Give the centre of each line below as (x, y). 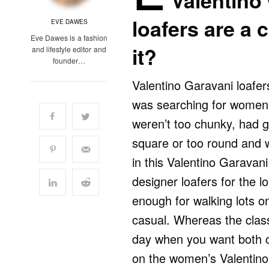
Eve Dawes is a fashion (69, 38)
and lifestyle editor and (69, 49)
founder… (69, 61)
